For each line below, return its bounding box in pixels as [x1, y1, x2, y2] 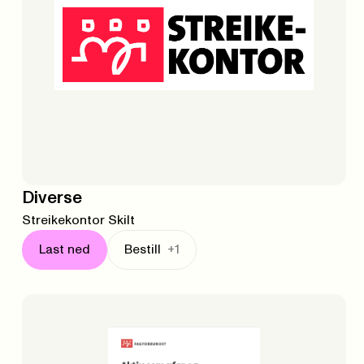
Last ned [38, 244, 90, 257]
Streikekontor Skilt [21, 214, 135, 227]
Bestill [123, 244, 161, 257]
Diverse [21, 189, 82, 207]
